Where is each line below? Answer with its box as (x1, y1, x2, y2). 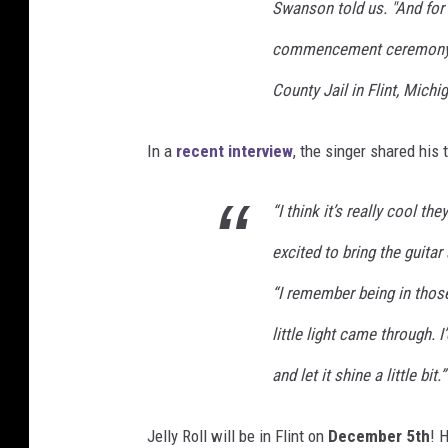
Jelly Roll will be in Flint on (147, 425, 328, 446)
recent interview (176, 140, 293, 161)
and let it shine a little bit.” (272, 364, 446, 385)
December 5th (328, 425, 430, 446)
